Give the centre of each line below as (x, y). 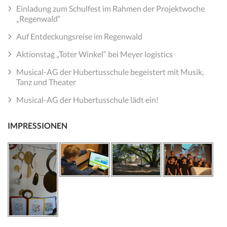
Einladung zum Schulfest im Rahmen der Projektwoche (110, 9)
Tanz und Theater (46, 82)
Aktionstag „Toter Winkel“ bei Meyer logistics (94, 54)
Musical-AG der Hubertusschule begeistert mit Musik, (110, 72)
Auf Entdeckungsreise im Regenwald (79, 36)
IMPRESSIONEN (37, 126)
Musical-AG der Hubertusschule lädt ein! (87, 100)
